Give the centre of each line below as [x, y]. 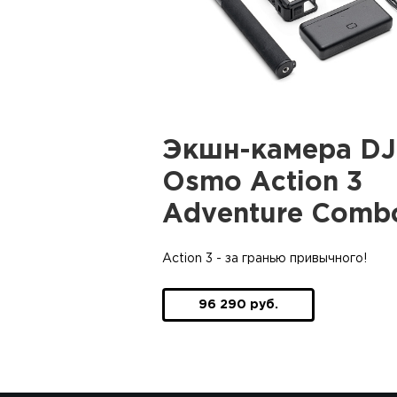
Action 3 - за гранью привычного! [265, 259]
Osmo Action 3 [262, 183]
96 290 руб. [238, 305]
